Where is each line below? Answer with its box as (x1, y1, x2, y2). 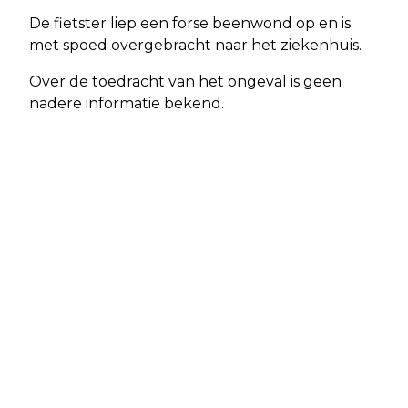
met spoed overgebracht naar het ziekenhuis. (29, 36, 362, 54)
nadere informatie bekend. (29, 94, 224, 112)
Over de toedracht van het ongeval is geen (29, 72, 342, 90)
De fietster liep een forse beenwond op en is (29, 14, 351, 32)
